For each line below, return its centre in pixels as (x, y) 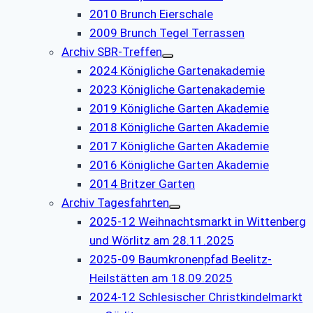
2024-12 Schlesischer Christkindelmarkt (196, 297)
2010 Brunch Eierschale (151, 14)
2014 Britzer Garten (142, 183)
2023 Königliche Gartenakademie (177, 89)
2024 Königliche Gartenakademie (177, 70)
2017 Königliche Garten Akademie (179, 146)
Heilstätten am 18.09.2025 (161, 278)
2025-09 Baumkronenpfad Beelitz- (181, 259)
